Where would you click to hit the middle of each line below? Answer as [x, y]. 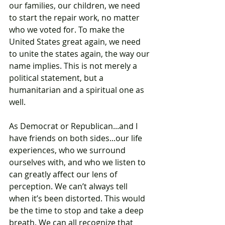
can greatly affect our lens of [64, 175]
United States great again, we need [76, 42]
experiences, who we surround [68, 150]
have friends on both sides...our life [77, 138]
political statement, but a [57, 78]
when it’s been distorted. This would [78, 199]
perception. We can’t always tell [69, 187]
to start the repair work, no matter [75, 18]
